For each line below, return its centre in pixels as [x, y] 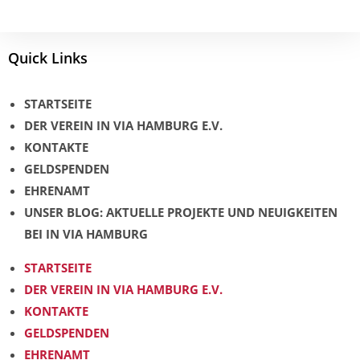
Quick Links [48, 58]
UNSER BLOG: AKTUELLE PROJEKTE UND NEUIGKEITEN [181, 213]
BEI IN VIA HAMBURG [86, 234]
